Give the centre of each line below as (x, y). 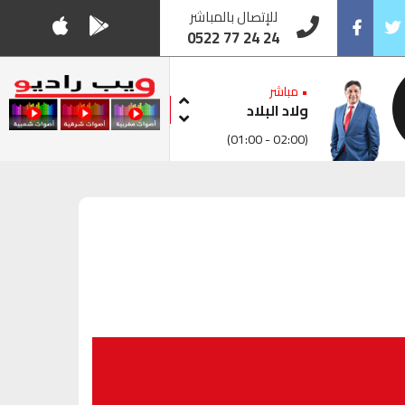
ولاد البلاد (277, 110)
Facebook (365, 84)
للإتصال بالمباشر (233, 17)
